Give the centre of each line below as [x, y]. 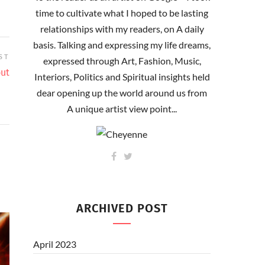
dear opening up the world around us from [122, 92]
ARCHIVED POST [122, 208]
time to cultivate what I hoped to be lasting [122, 12]
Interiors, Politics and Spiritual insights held [122, 76]
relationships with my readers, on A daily [122, 28]
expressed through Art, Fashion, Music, [122, 60]
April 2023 [55, 244]
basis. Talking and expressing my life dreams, [122, 44]
